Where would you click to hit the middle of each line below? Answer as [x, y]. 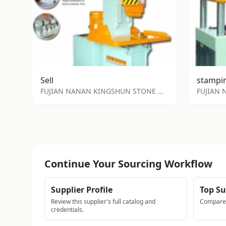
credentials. [67, 210]
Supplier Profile [82, 190]
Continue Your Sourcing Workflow [128, 164]
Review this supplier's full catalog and [103, 202]
